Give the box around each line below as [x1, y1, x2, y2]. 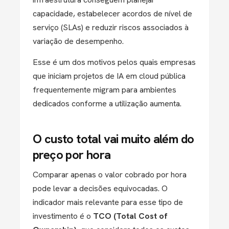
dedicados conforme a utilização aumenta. [33, 98, 181, 109]
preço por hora [33, 147, 111, 163]
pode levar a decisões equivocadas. [33, 183, 162, 194]
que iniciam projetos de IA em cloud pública [33, 71, 186, 81]
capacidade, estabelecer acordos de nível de [33, 8, 192, 19]
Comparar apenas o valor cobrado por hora [33, 169, 187, 180]
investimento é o [33, 211, 93, 221]
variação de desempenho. [33, 36, 124, 47]
